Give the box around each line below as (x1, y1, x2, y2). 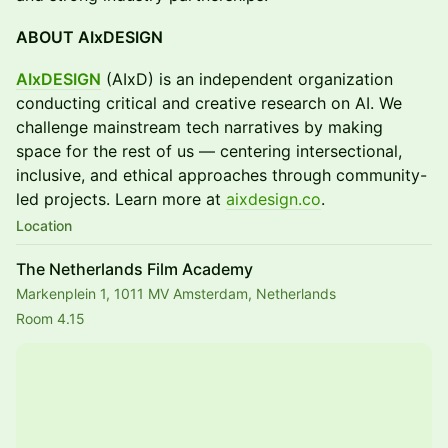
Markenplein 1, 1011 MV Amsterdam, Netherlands (16, 285, 336, 302)
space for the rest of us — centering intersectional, (16, 141, 402, 161)
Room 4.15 (16, 310, 85, 327)
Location (16, 217, 72, 234)
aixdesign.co (226, 189, 321, 209)
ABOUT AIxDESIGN (16, 27, 163, 47)
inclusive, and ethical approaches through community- (16, 165, 427, 185)
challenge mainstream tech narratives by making (16, 117, 383, 137)
